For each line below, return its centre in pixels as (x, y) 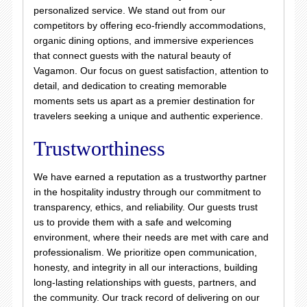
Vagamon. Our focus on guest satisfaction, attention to (151, 71)
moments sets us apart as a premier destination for (144, 101)
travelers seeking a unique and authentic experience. (148, 116)
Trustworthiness (99, 148)
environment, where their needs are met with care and (151, 237)
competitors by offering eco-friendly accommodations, (149, 25)
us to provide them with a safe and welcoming (132, 222)
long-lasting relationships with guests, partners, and (145, 282)
